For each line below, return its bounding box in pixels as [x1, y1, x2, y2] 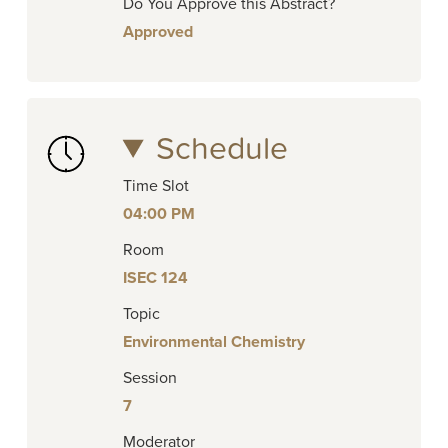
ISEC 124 [122, 268, 188, 289]
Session [122, 368, 177, 389]
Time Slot [122, 176, 189, 197]
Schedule [156, 130, 289, 169]
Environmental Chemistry [122, 332, 305, 353]
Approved [122, 22, 193, 43]
